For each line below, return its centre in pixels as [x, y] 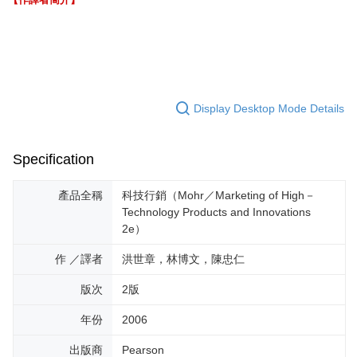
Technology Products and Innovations [216, 212]
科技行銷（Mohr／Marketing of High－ [219, 196]
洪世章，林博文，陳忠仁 [183, 259]
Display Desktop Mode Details [269, 108]
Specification [53, 160]
